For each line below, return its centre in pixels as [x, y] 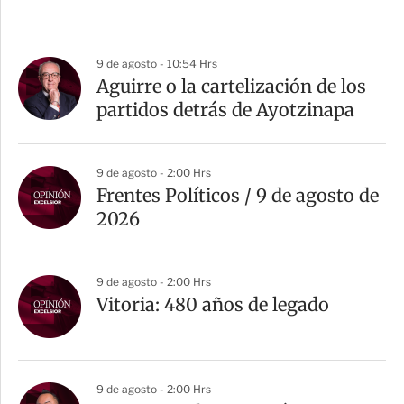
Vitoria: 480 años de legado [213, 304]
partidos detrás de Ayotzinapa [225, 110]
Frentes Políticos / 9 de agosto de [238, 195]
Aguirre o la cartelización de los [231, 86]
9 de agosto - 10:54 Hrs [157, 64]
